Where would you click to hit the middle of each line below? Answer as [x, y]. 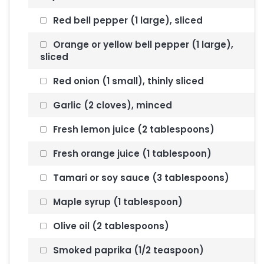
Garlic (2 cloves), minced [112, 105]
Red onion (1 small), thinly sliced [128, 81]
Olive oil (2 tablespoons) [110, 226]
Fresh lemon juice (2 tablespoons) [133, 129]
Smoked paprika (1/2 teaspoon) [128, 250]
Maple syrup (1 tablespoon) [117, 202]
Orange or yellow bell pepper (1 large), [142, 44]
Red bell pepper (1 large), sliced [127, 20]
